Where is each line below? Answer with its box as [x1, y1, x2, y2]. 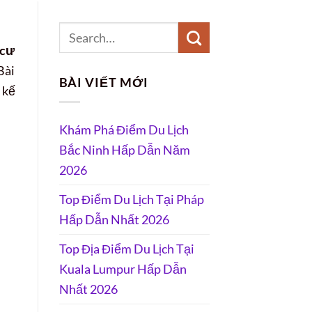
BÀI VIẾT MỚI [58, 74, 148, 90]
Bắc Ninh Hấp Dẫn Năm [58, 141, 190, 157]
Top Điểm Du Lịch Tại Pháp [58, 191, 204, 207]
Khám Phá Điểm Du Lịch [58, 121, 189, 137]
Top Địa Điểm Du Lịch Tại [58, 240, 194, 256]
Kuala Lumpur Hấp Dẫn [58, 260, 187, 276]
